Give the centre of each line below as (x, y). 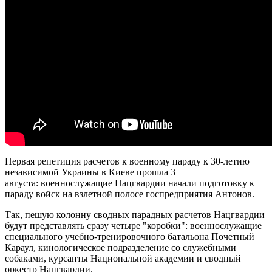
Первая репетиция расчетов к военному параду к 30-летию (127, 161)
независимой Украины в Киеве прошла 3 (90, 172)
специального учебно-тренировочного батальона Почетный (130, 236)
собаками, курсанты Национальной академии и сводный (123, 258)
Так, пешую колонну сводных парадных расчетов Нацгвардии (135, 214)
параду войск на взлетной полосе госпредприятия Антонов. (130, 194)
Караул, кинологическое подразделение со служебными (121, 247)
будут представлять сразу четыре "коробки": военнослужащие (133, 225)
